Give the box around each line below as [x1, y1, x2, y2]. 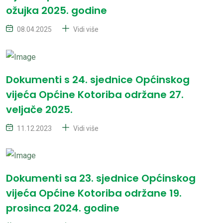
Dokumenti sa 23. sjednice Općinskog [6, 171, 196, 186]
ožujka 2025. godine [6, 3, 107, 17]
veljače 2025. [6, 102, 73, 116]
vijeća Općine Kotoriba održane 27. [6, 87, 184, 102]
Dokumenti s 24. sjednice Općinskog [6, 72, 190, 87]
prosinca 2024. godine [6, 201, 119, 216]
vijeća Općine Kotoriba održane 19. [6, 186, 182, 201]
